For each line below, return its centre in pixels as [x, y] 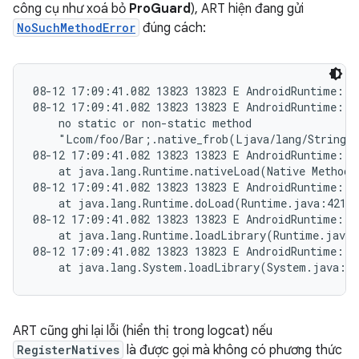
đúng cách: [173, 28]
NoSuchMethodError [76, 28]
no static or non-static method [142, 123]
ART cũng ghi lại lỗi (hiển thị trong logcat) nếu [143, 331]
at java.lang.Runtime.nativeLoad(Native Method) [195, 171]
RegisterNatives [68, 350]
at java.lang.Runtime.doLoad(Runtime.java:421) [193, 203]
